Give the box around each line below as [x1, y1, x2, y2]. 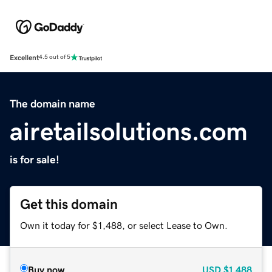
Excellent [10, 53, 39, 61]
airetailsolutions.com [10, 118, 248, 144]
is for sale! [10, 154, 59, 165]
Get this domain [20, 197, 118, 211]
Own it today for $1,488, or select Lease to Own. [20, 220, 228, 230]
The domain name [10, 98, 95, 109]
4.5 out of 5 [39, 54, 70, 61]
